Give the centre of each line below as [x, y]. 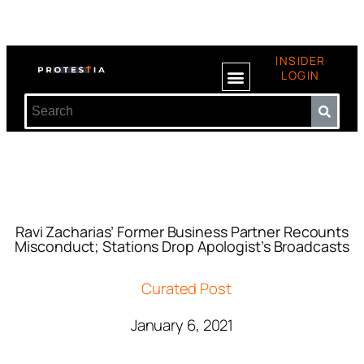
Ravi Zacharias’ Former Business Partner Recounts [182, 232]
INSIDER [301, 61]
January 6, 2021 [182, 325]
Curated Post [186, 288]
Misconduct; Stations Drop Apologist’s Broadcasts [182, 246]
